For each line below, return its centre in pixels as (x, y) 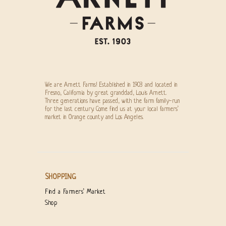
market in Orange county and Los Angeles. (94, 117)
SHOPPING (61, 177)
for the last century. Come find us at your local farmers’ (112, 109)
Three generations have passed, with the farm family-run (112, 101)
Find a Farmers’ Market (75, 192)
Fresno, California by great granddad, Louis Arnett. (106, 93)
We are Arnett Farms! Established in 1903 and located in (111, 85)
